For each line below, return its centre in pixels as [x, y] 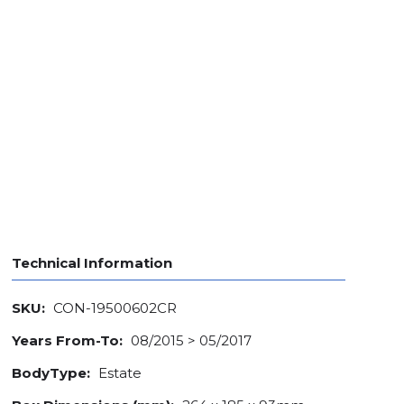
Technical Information [92, 263]
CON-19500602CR [113, 308]
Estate [118, 373]
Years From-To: [67, 341]
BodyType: [51, 373]
